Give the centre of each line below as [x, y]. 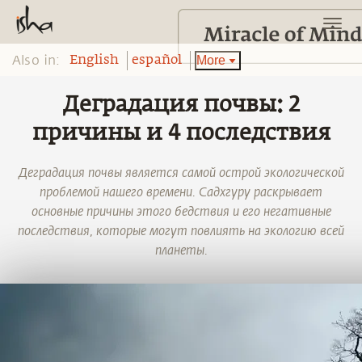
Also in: [36, 61]
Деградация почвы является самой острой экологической [181, 173]
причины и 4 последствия [181, 134]
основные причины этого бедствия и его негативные [181, 212]
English [94, 61]
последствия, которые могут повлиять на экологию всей [181, 231]
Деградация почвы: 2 [181, 105]
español [157, 61]
